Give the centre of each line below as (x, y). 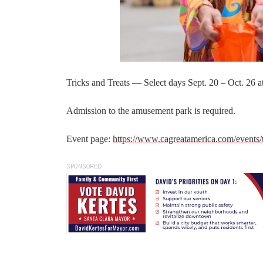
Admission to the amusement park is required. (151, 111)
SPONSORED (84, 167)
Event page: (90, 139)
